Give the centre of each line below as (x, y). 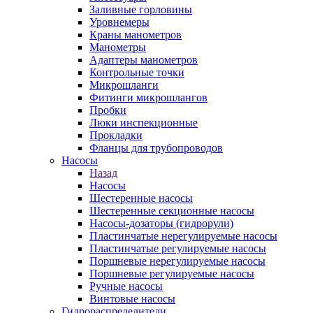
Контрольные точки (137, 72)
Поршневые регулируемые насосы (172, 273)
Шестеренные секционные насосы (172, 210)
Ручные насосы (126, 286)
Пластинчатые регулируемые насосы (178, 248)
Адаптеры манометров (144, 59)
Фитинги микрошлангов (148, 97)
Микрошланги (124, 85)
